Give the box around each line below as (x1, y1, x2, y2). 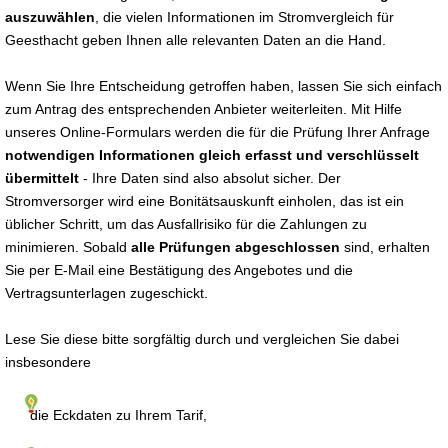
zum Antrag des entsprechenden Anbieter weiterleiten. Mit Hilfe (5, 101, 402, 117)
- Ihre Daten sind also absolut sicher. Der (79, 170, 341, 186)
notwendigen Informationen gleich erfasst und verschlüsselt (5, 147, 419, 163)
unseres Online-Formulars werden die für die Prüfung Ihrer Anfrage (5, 124, 430, 140)
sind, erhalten (340, 239, 430, 255)
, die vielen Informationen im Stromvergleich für (95, 9, 394, 25)
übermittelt (5, 170, 79, 186)
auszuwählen (5, 9, 95, 25)
